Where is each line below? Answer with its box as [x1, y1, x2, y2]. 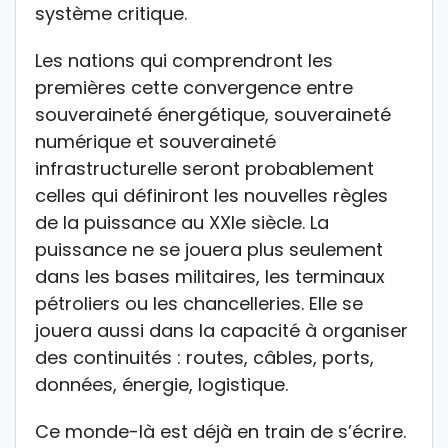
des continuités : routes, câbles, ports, [35, 345, 374, 371]
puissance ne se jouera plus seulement [35, 237, 383, 263]
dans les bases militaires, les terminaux [35, 264, 385, 290]
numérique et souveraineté [35, 129, 276, 155]
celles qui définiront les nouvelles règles [35, 183, 388, 209]
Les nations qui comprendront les [35, 48, 333, 74]
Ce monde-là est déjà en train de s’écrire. [35, 419, 406, 445]
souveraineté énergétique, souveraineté [35, 102, 391, 128]
